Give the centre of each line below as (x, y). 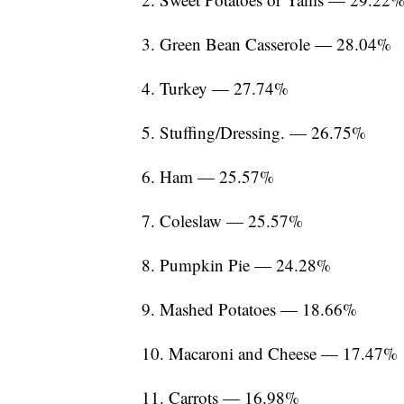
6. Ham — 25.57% (208, 177)
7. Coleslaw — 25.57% (222, 221)
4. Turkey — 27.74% (215, 88)
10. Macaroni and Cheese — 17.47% (270, 353)
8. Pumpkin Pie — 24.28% (236, 265)
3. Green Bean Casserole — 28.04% (266, 44)
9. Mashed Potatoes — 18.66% (249, 309)
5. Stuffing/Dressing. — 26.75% (254, 133)
